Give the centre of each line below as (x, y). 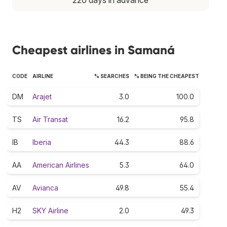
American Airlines (61, 165)
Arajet (42, 96)
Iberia (42, 142)
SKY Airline (50, 210)
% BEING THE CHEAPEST (167, 76)
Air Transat (50, 119)
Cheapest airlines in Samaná (93, 50)
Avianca (45, 187)
